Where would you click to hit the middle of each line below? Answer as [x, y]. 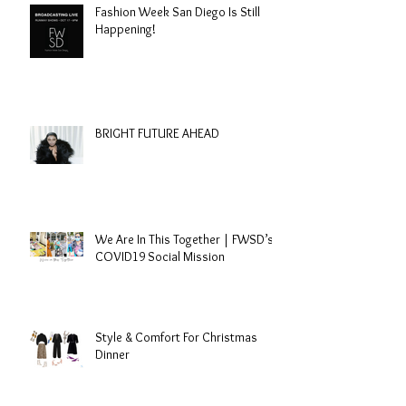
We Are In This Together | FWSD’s [184, 239]
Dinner [112, 354]
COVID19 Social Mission [160, 256]
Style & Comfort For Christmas [176, 337]
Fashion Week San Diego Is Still [178, 11]
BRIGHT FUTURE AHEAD [157, 133]
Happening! [126, 29]
